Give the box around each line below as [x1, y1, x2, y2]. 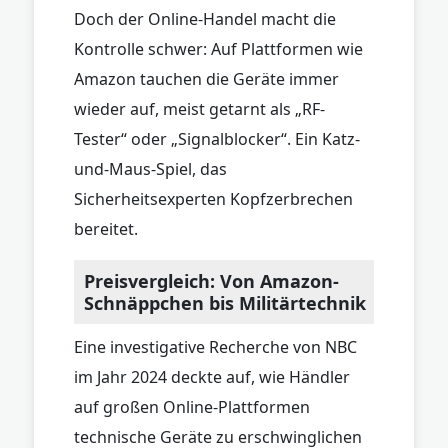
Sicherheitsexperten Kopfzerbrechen [74, 187, 353, 210]
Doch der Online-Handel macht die [74, 7, 336, 30]
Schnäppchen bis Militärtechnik [84, 290, 366, 315]
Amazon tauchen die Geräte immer [74, 67, 339, 90]
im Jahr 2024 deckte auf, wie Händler [74, 365, 350, 388]
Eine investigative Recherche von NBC [74, 335, 357, 358]
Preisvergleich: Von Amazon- [84, 268, 339, 293]
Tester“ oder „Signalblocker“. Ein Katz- [74, 127, 360, 150]
